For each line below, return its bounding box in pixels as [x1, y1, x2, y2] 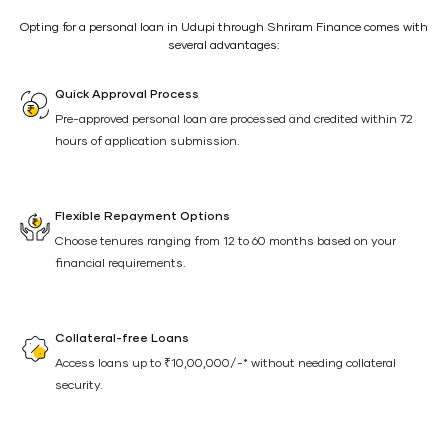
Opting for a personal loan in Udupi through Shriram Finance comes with [20, 22, 428, 34]
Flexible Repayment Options [55, 211, 230, 223]
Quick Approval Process [55, 89, 199, 101]
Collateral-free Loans [55, 333, 189, 345]
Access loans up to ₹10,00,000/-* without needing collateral [55, 358, 396, 370]
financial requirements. [55, 258, 186, 270]
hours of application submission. [55, 136, 240, 148]
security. [55, 380, 103, 392]
